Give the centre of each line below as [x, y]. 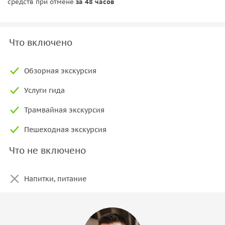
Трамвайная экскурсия [64, 110]
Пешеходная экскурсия [65, 129]
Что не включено [47, 150]
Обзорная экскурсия [60, 71]
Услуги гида [44, 90]
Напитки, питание [55, 179]
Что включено [41, 42]
